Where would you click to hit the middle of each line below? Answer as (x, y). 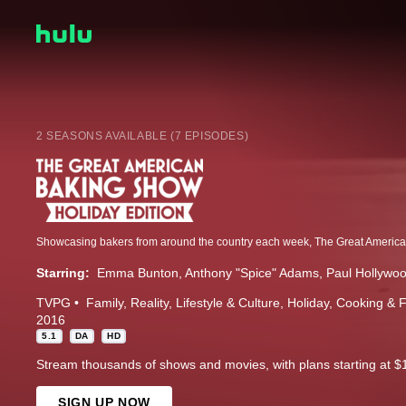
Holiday (308, 302)
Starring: (63, 272)
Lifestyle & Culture (228, 302)
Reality (150, 302)
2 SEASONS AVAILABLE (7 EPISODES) (143, 135)
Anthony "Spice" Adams (252, 272)
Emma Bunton (138, 272)
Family (105, 302)
